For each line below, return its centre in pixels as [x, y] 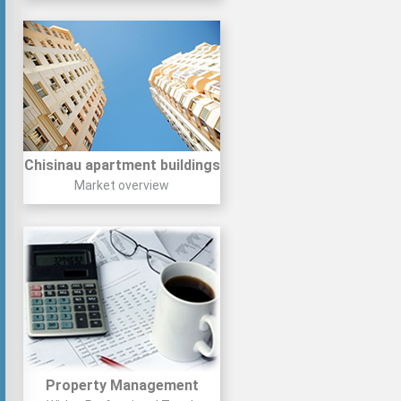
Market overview [122, 185]
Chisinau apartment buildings [122, 165]
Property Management [122, 385]
